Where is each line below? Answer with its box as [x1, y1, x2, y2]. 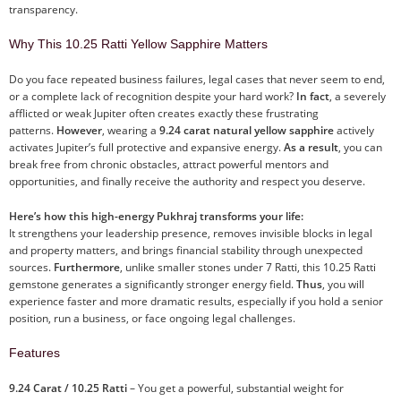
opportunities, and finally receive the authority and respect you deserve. [9, 173, 365, 189]
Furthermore [54, 259, 120, 275]
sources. [9, 259, 54, 275]
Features [9, 345, 60, 360]
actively [334, 122, 374, 138]
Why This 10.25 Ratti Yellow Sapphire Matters [9, 36, 268, 51]
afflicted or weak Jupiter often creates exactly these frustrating [9, 105, 319, 121]
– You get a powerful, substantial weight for [127, 380, 344, 396]
